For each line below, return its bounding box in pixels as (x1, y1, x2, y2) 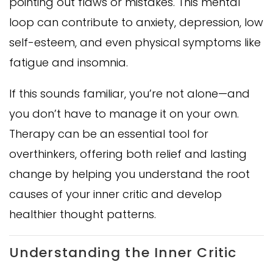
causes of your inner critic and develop (9, 186, 222, 202)
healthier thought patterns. (9, 206, 156, 222)
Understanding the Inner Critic (9, 243, 236, 262)
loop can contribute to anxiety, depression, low (9, 14, 263, 30)
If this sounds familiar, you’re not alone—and (9, 85, 250, 101)
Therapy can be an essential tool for (9, 126, 208, 141)
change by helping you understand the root (9, 166, 250, 182)
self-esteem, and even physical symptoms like (9, 34, 261, 50)
